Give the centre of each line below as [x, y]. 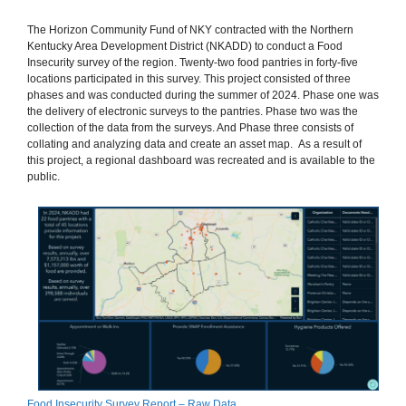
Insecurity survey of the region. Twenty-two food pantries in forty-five [193, 63]
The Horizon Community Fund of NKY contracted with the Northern [190, 30]
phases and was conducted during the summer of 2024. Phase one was [203, 95]
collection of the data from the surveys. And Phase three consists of [190, 128]
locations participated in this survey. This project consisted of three [189, 79]
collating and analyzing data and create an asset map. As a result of [194, 144]
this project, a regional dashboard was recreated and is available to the [201, 160]
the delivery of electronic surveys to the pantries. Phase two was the [193, 111]
